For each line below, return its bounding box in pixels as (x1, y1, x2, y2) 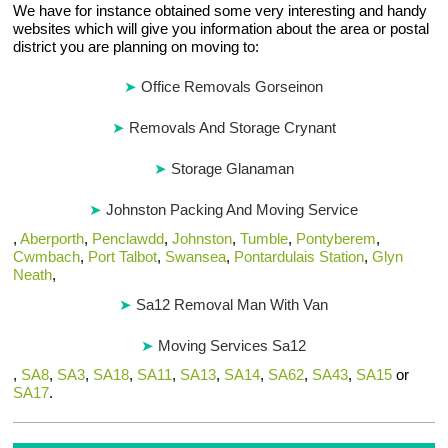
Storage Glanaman (170, 160, 294, 177)
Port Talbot (88, 248, 158, 265)
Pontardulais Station (234, 248, 365, 265)
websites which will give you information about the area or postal (13, 20, 430, 37)
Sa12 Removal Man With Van (136, 296, 329, 313)
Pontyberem (296, 230, 377, 247)
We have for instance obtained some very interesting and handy (13, 2, 428, 19)
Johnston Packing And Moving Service (106, 201, 359, 218)
